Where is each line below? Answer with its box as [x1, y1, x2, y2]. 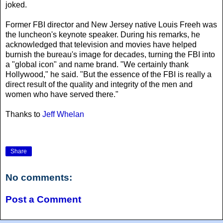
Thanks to [5, 110, 42, 118]
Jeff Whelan [42, 110, 84, 118]
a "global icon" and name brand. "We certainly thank [5, 60, 189, 69]
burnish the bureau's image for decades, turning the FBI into [5, 50, 215, 59]
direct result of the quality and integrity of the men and [5, 80, 193, 89]
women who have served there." [5, 90, 118, 99]
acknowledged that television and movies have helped [5, 40, 197, 49]
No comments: [5, 172, 72, 183]
